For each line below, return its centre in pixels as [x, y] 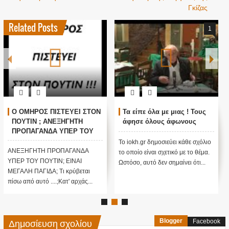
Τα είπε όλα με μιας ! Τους [165, 112]
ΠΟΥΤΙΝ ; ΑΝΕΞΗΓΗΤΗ [47, 122]
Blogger [171, 221]
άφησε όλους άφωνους [160, 122]
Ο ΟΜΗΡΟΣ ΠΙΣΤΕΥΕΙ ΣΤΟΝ [56, 112]
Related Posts [33, 28]
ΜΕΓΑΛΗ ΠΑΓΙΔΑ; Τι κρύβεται [49, 171]
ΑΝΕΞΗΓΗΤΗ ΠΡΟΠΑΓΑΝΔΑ [48, 151]
